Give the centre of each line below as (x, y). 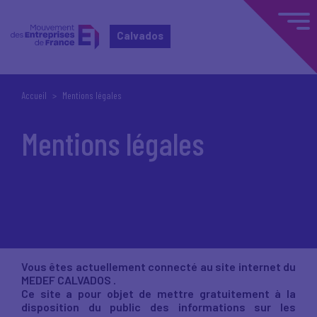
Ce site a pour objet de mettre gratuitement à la (158, 293)
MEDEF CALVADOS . (69, 280)
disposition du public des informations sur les (158, 307)
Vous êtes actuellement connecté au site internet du (158, 266)
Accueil (34, 95)
